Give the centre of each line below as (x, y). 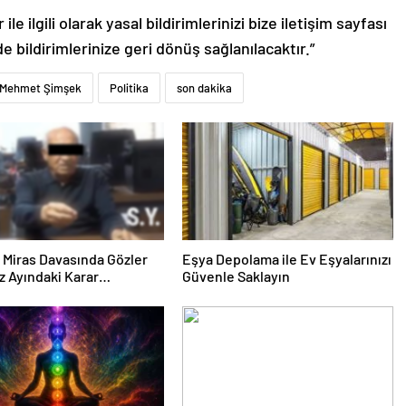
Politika (129, 87)
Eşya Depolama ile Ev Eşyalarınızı (286, 258)
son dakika (204, 87)
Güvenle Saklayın (236, 275)
